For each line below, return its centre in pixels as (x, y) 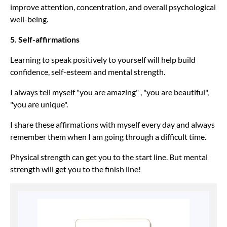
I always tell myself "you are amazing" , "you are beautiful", (109, 92)
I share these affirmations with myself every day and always (112, 125)
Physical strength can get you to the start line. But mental (109, 157)
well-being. (29, 19)
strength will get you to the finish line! (75, 169)
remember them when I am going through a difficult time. (108, 137)
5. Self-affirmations (45, 40)
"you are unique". (39, 104)
